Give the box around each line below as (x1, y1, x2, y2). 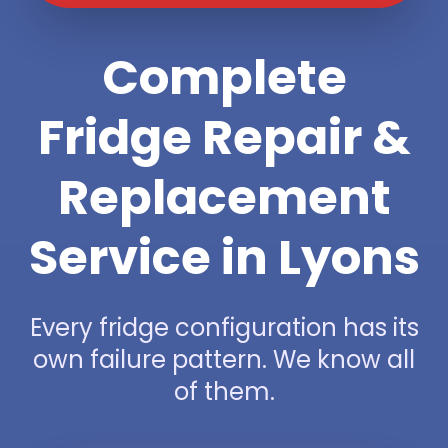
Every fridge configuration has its (29, 310, 419, 344)
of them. (173, 374, 275, 408)
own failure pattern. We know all (33, 342, 415, 376)
